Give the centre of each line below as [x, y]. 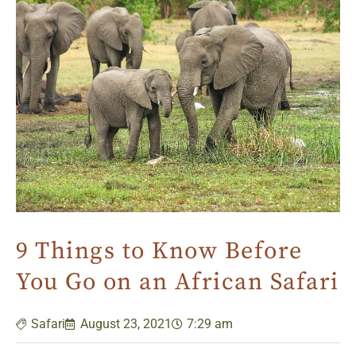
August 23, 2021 [126, 323]
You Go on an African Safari [178, 282]
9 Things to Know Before [159, 251]
